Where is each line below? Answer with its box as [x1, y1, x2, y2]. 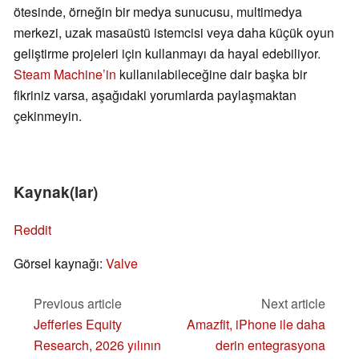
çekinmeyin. [14, 107, 82, 126]
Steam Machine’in [14, 65, 116, 84]
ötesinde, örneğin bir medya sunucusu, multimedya [14, 2, 302, 22]
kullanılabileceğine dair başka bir [116, 65, 307, 84]
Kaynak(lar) [14, 180, 98, 204]
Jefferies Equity [34, 315, 122, 334]
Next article [261, 294, 325, 313]
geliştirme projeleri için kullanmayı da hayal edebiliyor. [14, 44, 321, 63]
